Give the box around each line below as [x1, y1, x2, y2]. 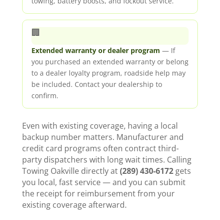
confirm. [31, 91, 58, 101]
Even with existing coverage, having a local [22, 120, 178, 132]
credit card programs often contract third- [22, 143, 179, 154]
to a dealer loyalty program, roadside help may [31, 68, 186, 78]
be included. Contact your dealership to [31, 80, 162, 89]
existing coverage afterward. [22, 199, 127, 211]
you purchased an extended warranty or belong [31, 57, 189, 67]
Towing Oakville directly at [22, 165, 120, 177]
